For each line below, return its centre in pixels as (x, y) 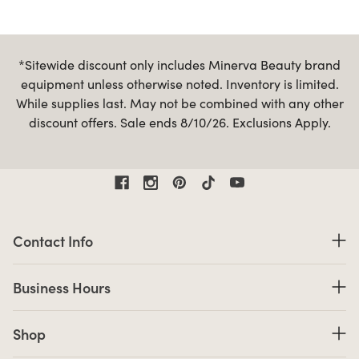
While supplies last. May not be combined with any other (179, 103)
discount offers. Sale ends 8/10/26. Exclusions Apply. (179, 122)
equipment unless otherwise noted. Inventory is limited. (179, 83)
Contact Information (71, 226)
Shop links (41, 319)
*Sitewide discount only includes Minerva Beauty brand (179, 64)
